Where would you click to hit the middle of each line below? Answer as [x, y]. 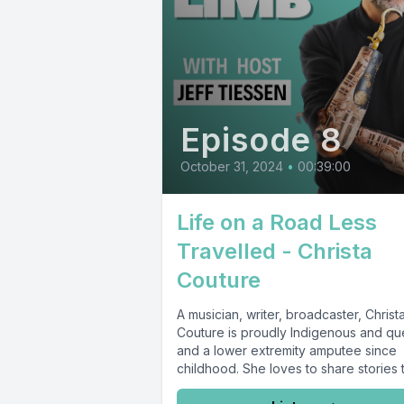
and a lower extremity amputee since [287, 351]
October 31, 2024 [232, 167]
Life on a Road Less [277, 223]
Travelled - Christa [275, 252]
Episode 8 [262, 140]
